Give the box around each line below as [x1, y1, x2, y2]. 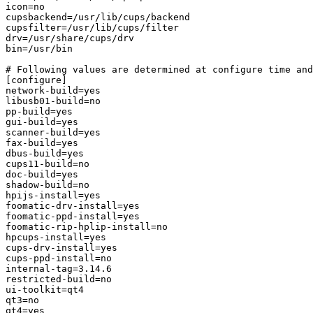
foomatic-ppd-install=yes [6, 211, 140, 222]
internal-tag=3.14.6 [6, 263, 112, 275]
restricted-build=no [6, 274, 112, 285]
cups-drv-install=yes [6, 242, 117, 254]
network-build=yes [6, 85, 101, 96]
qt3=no [6, 295, 39, 306]
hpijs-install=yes [6, 190, 101, 201]
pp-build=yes [6, 106, 73, 117]
